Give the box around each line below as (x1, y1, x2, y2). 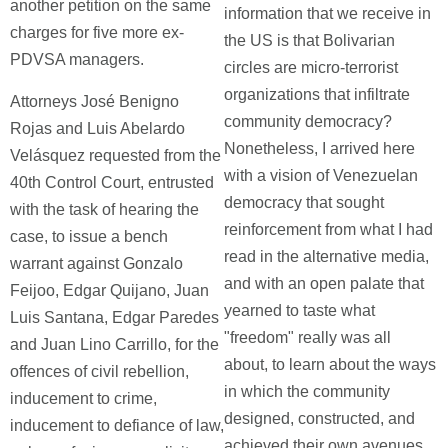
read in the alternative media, (224, 248, 429, 265)
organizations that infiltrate (224, 86, 410, 103)
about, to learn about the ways (224, 356, 436, 373)
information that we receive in (224, 5, 431, 22)
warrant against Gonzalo (10, 255, 183, 272)
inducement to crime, (10, 390, 157, 407)
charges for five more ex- (10, 24, 184, 41)
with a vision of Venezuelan (224, 167, 418, 184)
